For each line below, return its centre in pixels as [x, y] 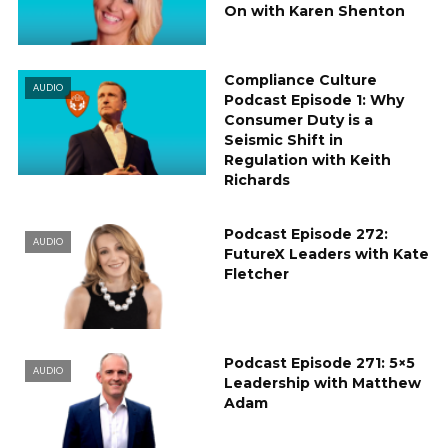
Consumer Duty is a [298, 119]
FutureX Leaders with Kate [326, 253]
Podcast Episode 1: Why [314, 99]
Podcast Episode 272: [306, 233]
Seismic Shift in [283, 139]
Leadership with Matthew [322, 382]
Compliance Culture [300, 79]
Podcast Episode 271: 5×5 [319, 362]
